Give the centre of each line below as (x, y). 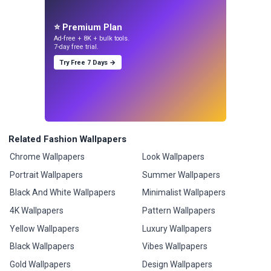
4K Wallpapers (37, 211)
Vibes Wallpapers (175, 247)
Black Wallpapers (42, 247)
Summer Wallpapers (181, 175)
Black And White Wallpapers (63, 193)
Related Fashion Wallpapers (67, 139)
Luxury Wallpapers (177, 228)
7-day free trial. (77, 47)
